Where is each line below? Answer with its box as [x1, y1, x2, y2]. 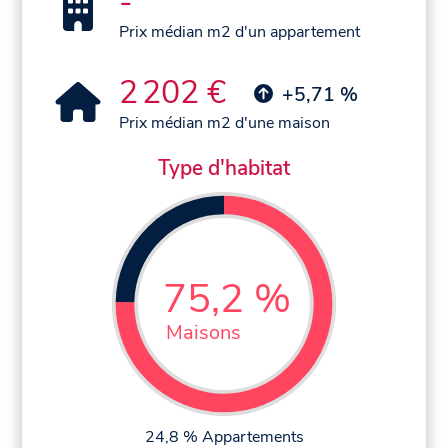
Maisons [166, 319, 242, 347]
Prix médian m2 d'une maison [119, 111, 331, 134]
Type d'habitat [158, 153, 290, 182]
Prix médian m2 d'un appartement [119, 20, 361, 43]
